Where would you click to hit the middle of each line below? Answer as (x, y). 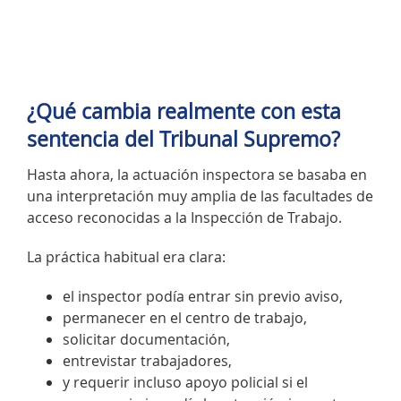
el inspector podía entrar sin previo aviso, (203, 296)
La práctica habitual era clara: (126, 256)
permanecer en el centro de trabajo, (185, 317)
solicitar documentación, (146, 339)
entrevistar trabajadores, (147, 360)
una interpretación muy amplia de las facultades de (200, 196)
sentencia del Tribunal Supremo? (183, 140)
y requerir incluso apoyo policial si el (185, 382)
